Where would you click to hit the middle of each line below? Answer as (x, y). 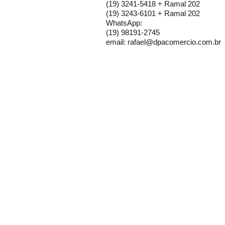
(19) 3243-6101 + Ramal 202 (153, 13)
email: (117, 42)
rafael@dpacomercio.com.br (174, 42)
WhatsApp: (124, 23)
